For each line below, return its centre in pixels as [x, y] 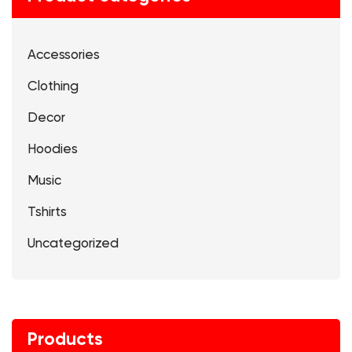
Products [65, 339]
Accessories [64, 55]
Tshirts [47, 212]
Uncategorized [73, 244]
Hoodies [53, 149]
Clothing [53, 86]
